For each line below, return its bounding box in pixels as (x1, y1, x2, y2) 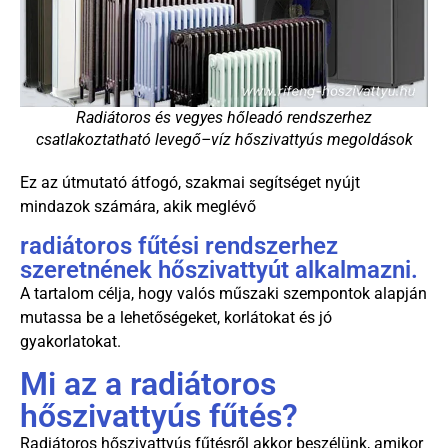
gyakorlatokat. (20, 331, 121, 351)
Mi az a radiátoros (20, 364, 276, 403)
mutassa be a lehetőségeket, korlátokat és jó (20, 307, 332, 327)
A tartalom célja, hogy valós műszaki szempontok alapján (20, 283, 427, 303)
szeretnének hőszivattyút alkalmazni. (20, 255, 418, 284)
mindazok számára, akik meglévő (20, 197, 256, 217)
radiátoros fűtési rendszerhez (20, 231, 338, 260)
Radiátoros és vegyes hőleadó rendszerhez (76, 108, 372, 128)
